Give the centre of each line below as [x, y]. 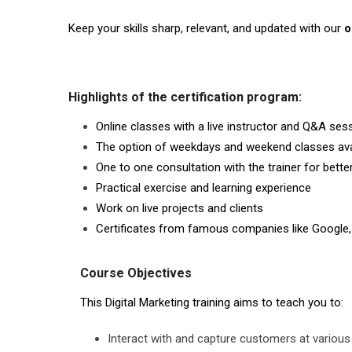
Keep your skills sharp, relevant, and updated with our [206, 28]
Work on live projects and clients [180, 208]
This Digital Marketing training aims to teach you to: [212, 302]
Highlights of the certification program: [185, 97]
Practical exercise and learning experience [203, 188]
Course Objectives [136, 273]
